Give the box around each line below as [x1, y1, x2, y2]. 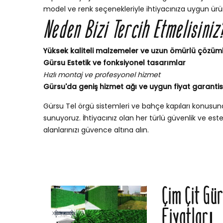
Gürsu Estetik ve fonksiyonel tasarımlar [43, 58, 186, 68]
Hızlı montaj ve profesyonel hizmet [43, 70, 160, 80]
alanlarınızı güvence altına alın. [43, 125, 149, 135]
